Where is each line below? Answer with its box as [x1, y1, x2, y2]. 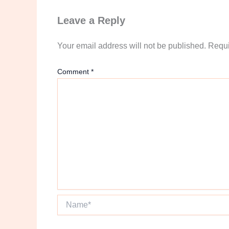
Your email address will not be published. [57, 41, 206, 51]
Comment [57, 67, 91, 76]
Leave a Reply [57, 15, 125, 27]
